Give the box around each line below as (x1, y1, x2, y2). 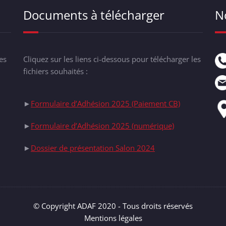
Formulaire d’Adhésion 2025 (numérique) (31, 121, 174, 131)
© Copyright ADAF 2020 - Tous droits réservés (33, 201, 193, 211)
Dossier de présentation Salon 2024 (31, 143, 155, 153)
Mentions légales (84, 213, 142, 223)
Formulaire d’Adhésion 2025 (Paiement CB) (31, 98, 180, 109)
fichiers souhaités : (23, 66, 88, 77)
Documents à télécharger (23, 7, 164, 24)
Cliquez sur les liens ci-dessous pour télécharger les (23, 54, 201, 65)
